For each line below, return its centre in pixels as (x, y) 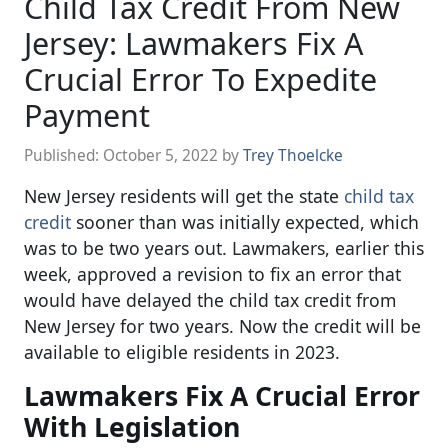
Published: (63, 155)
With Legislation (132, 426)
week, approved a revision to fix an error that (212, 273)
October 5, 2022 (160, 155)
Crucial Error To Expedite (200, 78)
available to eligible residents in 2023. (182, 351)
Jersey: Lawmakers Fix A (193, 42)
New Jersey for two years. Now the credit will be (222, 325)
